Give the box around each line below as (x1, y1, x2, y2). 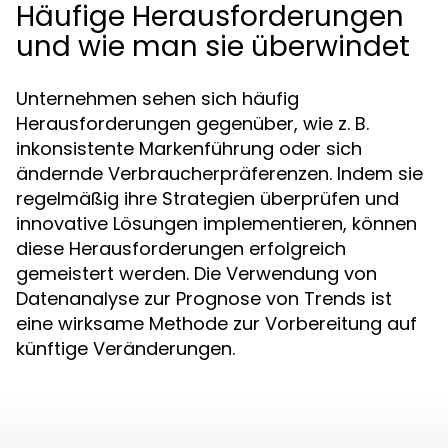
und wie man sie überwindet (16, 27, 410, 66)
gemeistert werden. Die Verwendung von (16, 261, 377, 286)
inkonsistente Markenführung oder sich (16, 136, 362, 161)
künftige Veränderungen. (16, 336, 235, 361)
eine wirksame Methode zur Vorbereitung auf (16, 311, 417, 336)
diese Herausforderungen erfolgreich (16, 236, 346, 261)
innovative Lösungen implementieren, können (16, 211, 417, 236)
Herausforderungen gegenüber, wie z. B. (16, 111, 369, 136)
